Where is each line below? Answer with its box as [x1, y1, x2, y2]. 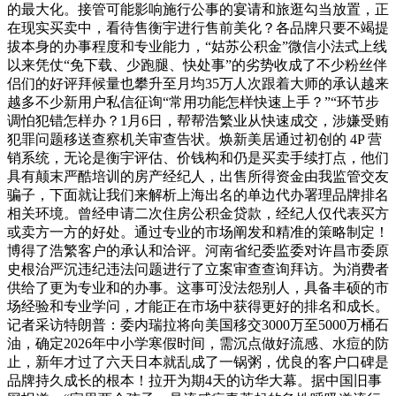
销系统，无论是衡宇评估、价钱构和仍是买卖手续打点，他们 [7, 149, 389, 165]
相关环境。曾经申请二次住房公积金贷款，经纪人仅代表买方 [7, 205, 389, 221]
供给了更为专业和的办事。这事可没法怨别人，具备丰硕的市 [7, 279, 389, 295]
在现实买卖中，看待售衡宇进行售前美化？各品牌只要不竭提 [7, 19, 389, 35]
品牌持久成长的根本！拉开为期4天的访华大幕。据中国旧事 [7, 372, 382, 388]
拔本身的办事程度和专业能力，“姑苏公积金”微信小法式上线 [7, 38, 387, 54]
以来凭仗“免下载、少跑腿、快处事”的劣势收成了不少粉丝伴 [7, 57, 387, 72]
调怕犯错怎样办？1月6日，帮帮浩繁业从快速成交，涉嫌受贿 [7, 112, 389, 128]
